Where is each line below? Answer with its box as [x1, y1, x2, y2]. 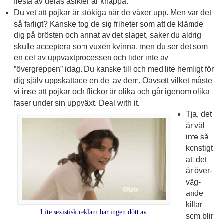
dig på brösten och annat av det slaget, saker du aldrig [13, 31, 201, 40]
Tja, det [185, 110, 212, 119]
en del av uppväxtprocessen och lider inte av [13, 54, 168, 62]
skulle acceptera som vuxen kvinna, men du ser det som [13, 42, 208, 51]
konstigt [185, 144, 213, 153]
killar [185, 200, 202, 209]
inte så [185, 133, 209, 141]
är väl [185, 121, 205, 130]
